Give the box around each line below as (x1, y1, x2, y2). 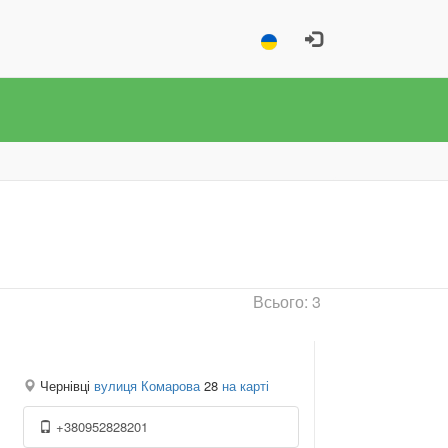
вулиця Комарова (93, 376, 200, 396)
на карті (221, 376, 269, 396)
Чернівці (35, 376, 94, 396)
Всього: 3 (253, 290, 321, 313)
